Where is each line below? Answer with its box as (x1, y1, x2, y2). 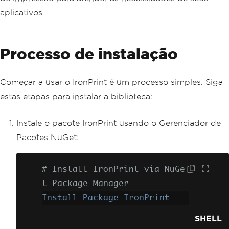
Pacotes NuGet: (16, 132, 79, 142)
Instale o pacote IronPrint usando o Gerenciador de (16, 118, 221, 127)
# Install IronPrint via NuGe (42, 165, 185, 174)
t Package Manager (42, 179, 129, 188)
